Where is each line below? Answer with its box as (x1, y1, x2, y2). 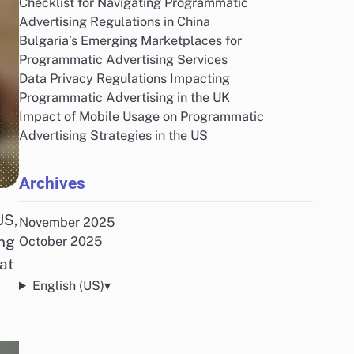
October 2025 (19, 234, 102, 249)
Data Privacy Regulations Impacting (19, 71, 230, 86)
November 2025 (19, 215, 115, 230)
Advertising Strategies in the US (19, 128, 208, 143)
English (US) (32, 278, 104, 293)
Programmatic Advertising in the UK (19, 90, 230, 105)
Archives (19, 173, 85, 193)
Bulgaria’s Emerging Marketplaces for (19, 33, 242, 48)
